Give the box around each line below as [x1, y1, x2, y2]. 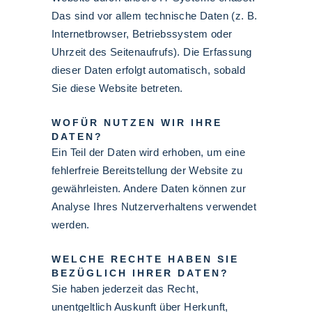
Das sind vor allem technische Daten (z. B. [52, 10, 258, 22]
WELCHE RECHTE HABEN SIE [52, 253, 239, 265]
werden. [52, 219, 90, 231]
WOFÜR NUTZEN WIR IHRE [52, 117, 222, 128]
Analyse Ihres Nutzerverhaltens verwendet [52, 201, 256, 212]
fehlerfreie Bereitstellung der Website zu [52, 164, 243, 176]
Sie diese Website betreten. [52, 82, 183, 94]
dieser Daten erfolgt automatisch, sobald [52, 64, 245, 76]
